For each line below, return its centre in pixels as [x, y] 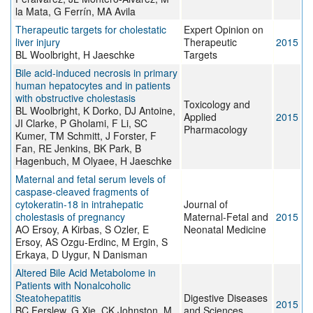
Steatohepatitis [48, 298]
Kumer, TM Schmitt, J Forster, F [86, 136]
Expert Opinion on [224, 30]
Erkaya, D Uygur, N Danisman [81, 255]
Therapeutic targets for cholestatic [91, 30]
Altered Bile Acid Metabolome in [86, 273]
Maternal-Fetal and [226, 217]
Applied [200, 117]
